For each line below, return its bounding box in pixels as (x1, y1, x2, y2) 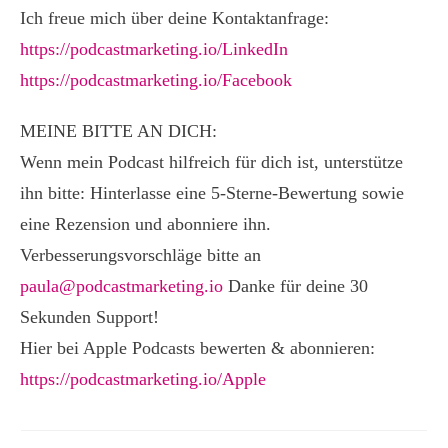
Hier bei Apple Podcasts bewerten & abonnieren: (20, 338, 375, 358)
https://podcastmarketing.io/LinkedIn (20, 39, 288, 59)
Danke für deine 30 (223, 276, 368, 296)
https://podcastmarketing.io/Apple (20, 369, 266, 389)
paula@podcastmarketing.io (20, 276, 223, 296)
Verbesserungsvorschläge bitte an (20, 245, 261, 265)
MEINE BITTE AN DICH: (20, 121, 217, 141)
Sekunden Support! (20, 307, 159, 327)
